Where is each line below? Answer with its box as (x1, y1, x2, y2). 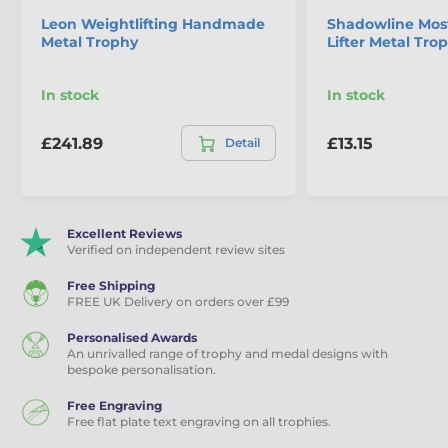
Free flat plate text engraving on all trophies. (67, 414, 331, 430)
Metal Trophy (41, 33, 138, 52)
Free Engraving (67, 398, 162, 414)
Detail (225, 135, 260, 151)
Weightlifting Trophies (67, 128, 218, 145)
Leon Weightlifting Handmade (41, 15, 265, 34)
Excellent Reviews (67, 226, 182, 242)
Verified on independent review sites (67, 242, 285, 258)
